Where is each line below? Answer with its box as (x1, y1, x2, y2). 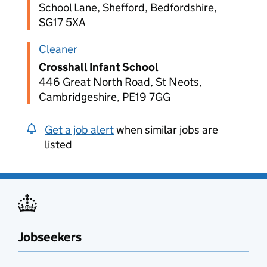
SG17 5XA (39, 15, 86, 29)
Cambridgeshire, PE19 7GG (39, 90, 170, 104)
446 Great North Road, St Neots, (39, 75, 202, 89)
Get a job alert (45, 123, 114, 136)
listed (45, 138, 72, 151)
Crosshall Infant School (39, 60, 159, 74)
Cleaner (39, 42, 77, 56)
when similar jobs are (114, 123, 218, 136)
